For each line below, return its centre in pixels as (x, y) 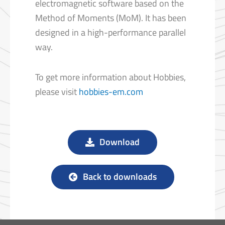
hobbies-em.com (111, 92)
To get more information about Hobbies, (110, 77)
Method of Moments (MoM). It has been (111, 18)
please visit (57, 92)
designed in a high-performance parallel (110, 32)
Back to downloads (120, 176)
